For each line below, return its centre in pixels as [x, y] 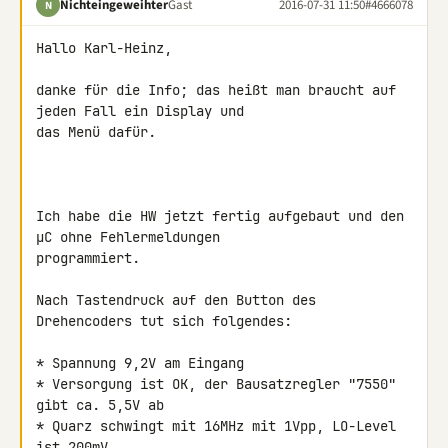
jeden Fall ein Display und [144, 111]
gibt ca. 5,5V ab [100, 405]
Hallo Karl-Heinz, [104, 48]
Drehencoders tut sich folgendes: [164, 321]
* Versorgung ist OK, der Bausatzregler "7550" [216, 384]
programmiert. [88, 258]
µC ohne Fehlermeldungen [132, 237]
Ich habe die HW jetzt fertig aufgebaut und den [220, 216]
